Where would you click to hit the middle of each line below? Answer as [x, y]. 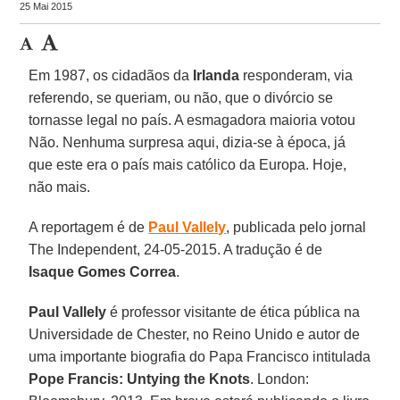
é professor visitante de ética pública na [233, 312]
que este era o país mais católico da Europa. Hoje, [188, 164]
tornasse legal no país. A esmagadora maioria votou [192, 120]
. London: [280, 379]
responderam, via [296, 75]
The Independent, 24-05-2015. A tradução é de [176, 249]
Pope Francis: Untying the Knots [140, 379]
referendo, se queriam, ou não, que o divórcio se [181, 97]
